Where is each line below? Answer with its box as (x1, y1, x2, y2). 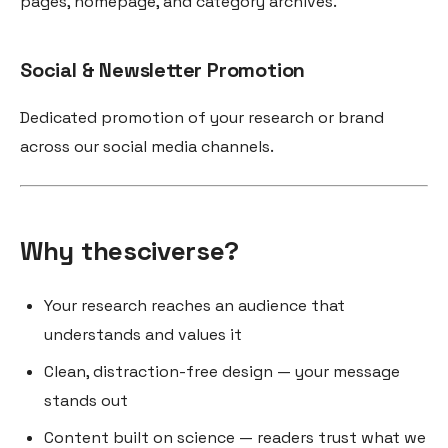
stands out (44, 390, 128, 411)
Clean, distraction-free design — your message (44, 361, 400, 382)
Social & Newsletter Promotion (20, 57, 306, 83)
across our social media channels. (20, 136, 274, 157)
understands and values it (44, 324, 242, 345)
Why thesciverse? (20, 234, 240, 268)
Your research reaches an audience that (44, 295, 345, 316)
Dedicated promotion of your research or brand (20, 107, 384, 128)
